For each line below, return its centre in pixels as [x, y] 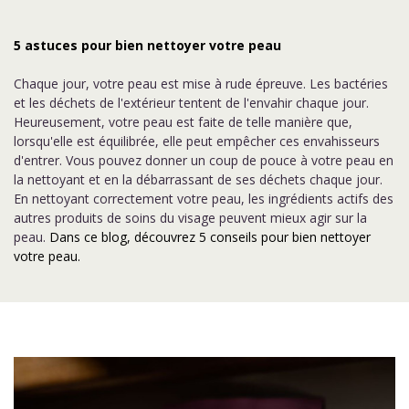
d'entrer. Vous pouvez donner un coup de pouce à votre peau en [204, 160]
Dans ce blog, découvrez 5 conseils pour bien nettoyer [210, 237]
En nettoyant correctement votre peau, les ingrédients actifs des [204, 199]
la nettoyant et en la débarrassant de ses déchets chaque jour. [198, 179]
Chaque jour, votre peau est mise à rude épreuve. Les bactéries [201, 84]
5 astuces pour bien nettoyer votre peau [147, 45]
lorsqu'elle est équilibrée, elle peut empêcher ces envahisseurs [197, 141]
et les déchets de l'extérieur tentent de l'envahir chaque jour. [191, 103]
